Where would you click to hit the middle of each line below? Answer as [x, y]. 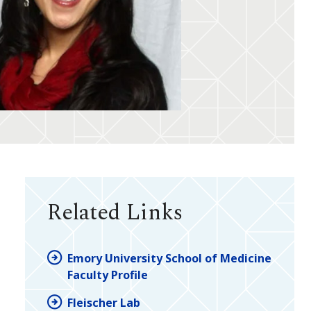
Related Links [115, 213]
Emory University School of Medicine [169, 258]
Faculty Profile [108, 275]
